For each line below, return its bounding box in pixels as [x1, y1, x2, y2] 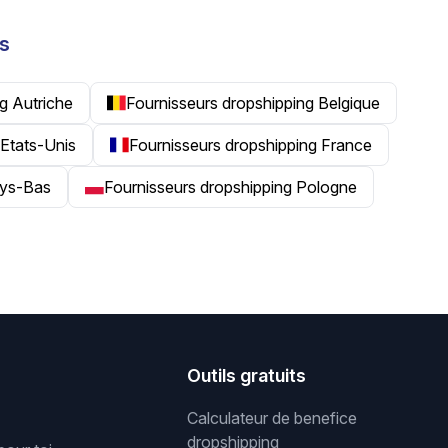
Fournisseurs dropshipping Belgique [126, 93, 381, 113]
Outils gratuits [187, 365, 307, 386]
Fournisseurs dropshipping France [129, 135, 373, 155]
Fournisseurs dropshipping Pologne [104, 177, 358, 197]
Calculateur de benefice [187, 408, 358, 428]
